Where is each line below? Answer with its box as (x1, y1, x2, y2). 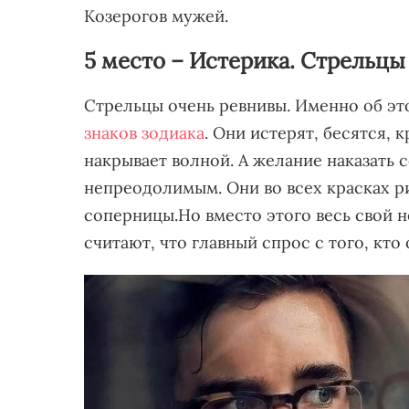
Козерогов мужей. (84, 5, 228, 27)
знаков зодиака (84, 122, 204, 144)
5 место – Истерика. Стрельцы (84, 47, 405, 76)
